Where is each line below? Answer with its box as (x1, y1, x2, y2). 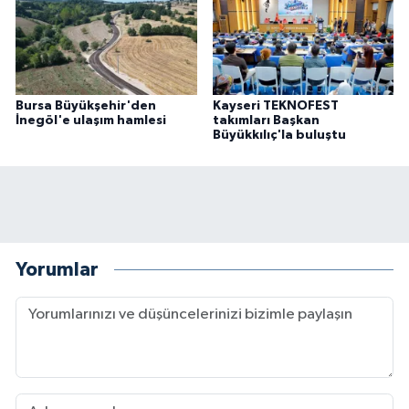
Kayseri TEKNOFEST (212, 100, 339, 113)
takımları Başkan (212, 114, 320, 128)
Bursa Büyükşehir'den (16, 100, 156, 113)
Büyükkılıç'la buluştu (212, 129, 346, 142)
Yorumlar (16, 259, 99, 279)
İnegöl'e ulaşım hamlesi (16, 114, 166, 128)
